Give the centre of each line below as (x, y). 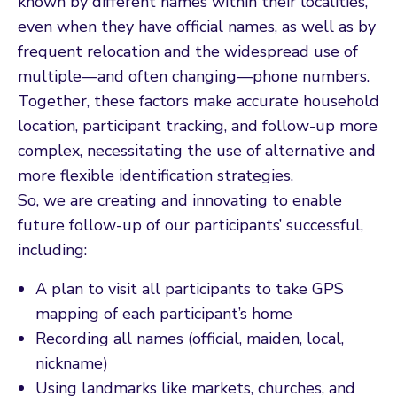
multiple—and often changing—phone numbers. (194, 76)
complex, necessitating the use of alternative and (197, 150)
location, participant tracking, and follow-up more (198, 125)
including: (52, 249)
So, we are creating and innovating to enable (180, 200)
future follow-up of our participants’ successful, (191, 225)
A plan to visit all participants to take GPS (190, 288)
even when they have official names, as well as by (197, 26)
